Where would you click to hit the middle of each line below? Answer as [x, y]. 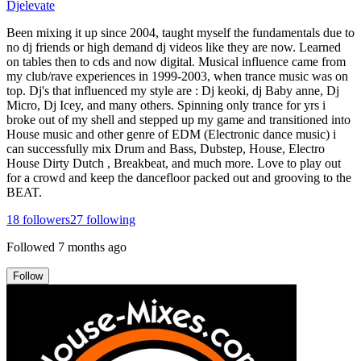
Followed [31, 247]
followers [45, 219]
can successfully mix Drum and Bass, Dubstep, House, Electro [166, 148]
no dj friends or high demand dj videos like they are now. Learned [174, 47]
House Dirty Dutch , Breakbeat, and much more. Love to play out [174, 163]
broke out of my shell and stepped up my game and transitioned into [178, 119]
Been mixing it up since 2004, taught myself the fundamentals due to [180, 32]
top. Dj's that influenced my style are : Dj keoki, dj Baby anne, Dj [173, 90]
